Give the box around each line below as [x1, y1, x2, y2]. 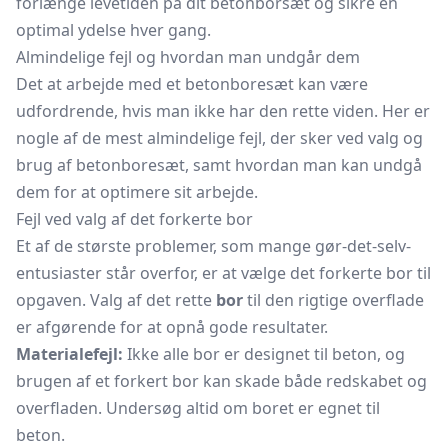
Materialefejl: [16, 343, 123, 365]
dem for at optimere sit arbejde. [16, 181, 258, 203]
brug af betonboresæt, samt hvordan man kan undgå [16, 154, 422, 176]
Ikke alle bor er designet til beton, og [123, 343, 405, 365]
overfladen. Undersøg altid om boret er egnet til [16, 397, 380, 419]
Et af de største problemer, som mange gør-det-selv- [16, 235, 411, 257]
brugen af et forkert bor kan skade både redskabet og [16, 370, 427, 392]
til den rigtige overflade [243, 289, 424, 311]
